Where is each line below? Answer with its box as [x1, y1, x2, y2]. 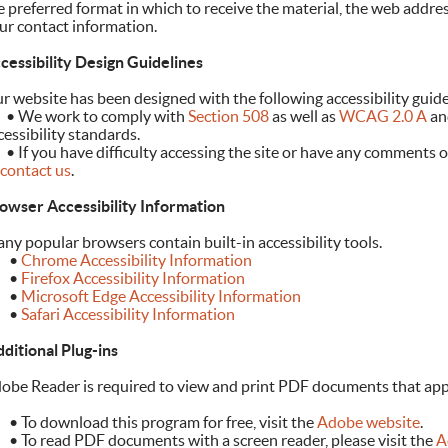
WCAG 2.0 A [338, 107, 427, 126]
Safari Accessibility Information [20, 305, 235, 324]
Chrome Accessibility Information [20, 251, 252, 270]
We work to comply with [14, 107, 188, 126]
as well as [268, 107, 339, 126]
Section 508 [187, 107, 269, 126]
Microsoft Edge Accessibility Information [20, 287, 301, 306]
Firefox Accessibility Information [20, 269, 245, 288]
